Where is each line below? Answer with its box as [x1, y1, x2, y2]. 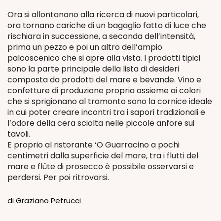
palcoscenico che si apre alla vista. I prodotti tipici [7, 52, 200, 64]
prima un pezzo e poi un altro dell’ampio [7, 41, 162, 53]
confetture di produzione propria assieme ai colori [7, 85, 201, 96]
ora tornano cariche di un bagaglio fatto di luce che [7, 20, 206, 31]
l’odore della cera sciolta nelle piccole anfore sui [7, 117, 194, 129]
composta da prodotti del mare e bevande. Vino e [7, 74, 201, 85]
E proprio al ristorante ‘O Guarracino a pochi [7, 139, 180, 150]
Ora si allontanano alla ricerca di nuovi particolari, [7, 9, 199, 20]
